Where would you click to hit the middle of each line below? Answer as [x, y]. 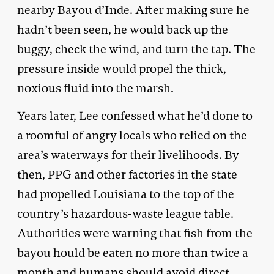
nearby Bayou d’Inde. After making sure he [133, 10]
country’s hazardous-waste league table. [125, 213]
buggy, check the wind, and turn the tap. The [136, 49]
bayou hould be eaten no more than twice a [133, 253]
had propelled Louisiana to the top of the [126, 194]
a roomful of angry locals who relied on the [132, 135]
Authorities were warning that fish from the [135, 233]
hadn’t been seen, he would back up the [123, 29]
